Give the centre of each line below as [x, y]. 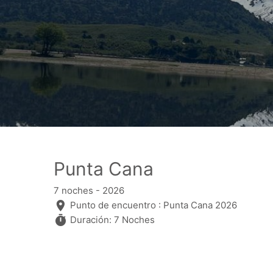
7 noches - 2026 [89, 190]
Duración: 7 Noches [111, 220]
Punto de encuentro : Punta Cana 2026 [152, 205]
